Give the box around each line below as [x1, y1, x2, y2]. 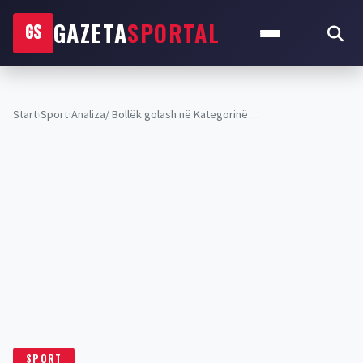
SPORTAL [127, 16, 220, 49]
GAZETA [53, 16, 128, 49]
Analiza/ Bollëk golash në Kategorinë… [71, 107, 259, 122]
